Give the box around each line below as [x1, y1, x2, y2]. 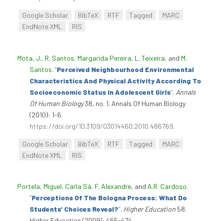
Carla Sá [65, 182, 91, 191]
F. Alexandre [95, 182, 131, 191]
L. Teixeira [135, 53, 165, 62]
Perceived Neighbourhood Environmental [57, 65, 194, 74]
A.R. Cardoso [147, 182, 186, 191]
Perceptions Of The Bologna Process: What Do [32, 193, 187, 202]
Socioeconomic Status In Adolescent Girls [30, 87, 171, 96]
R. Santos [45, 53, 74, 62]
